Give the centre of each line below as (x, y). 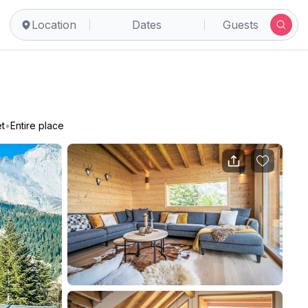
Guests (240, 25)
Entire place (37, 125)
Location (54, 25)
